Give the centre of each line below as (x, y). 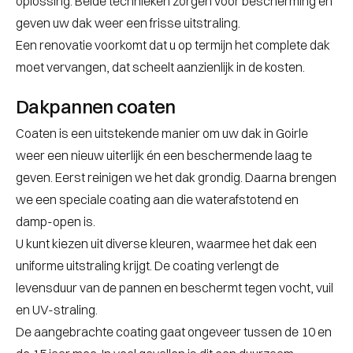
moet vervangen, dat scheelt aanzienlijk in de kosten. (160, 67)
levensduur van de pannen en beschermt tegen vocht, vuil (175, 288)
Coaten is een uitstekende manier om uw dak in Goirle (162, 134)
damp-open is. (56, 222)
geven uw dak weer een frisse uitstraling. (128, 23)
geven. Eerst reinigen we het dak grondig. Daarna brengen (176, 178)
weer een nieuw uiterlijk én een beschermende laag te (164, 156)
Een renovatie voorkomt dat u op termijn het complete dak (173, 45)
